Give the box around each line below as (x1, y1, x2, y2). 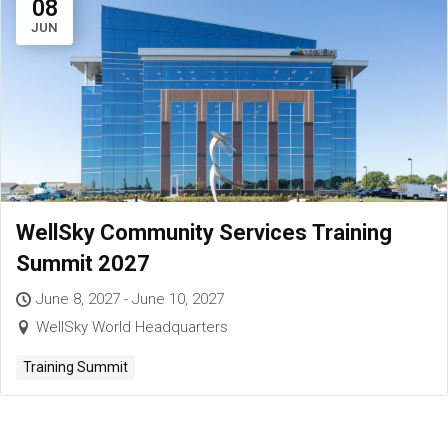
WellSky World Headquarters (36, 317, 228, 336)
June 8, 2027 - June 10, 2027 (36, 289, 224, 308)
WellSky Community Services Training (16, 219, 392, 245)
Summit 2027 (16, 250, 150, 276)
